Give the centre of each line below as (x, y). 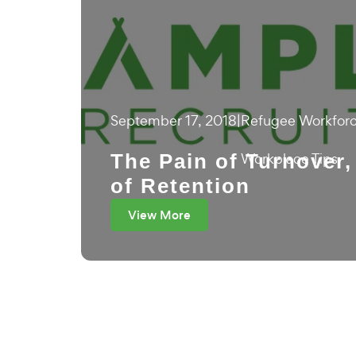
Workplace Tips (289, 159)
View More (159, 215)
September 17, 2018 (174, 120)
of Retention (180, 186)
